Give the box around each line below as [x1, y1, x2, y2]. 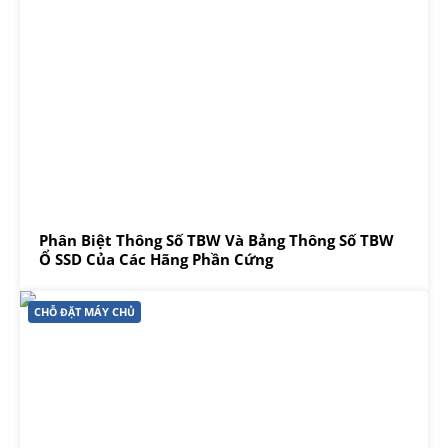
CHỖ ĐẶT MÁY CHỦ [33, 305, 135, 320]
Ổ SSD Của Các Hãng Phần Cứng [38, 248, 273, 269]
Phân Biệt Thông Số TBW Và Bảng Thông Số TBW [38, 229, 394, 250]
